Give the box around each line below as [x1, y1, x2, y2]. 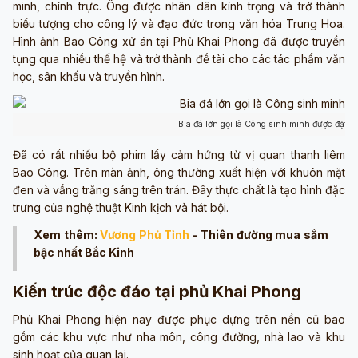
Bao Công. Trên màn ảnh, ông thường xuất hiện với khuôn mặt [13, 165, 345, 179]
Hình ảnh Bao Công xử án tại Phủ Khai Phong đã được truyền [13, 34, 345, 48]
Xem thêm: [34, 227, 101, 241]
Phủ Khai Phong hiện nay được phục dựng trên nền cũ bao [13, 312, 345, 326]
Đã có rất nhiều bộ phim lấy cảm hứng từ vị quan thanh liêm [13, 147, 345, 161]
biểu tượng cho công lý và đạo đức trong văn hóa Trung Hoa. [13, 16, 345, 30]
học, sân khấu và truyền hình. [13, 69, 165, 83]
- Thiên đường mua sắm [189, 227, 328, 241]
